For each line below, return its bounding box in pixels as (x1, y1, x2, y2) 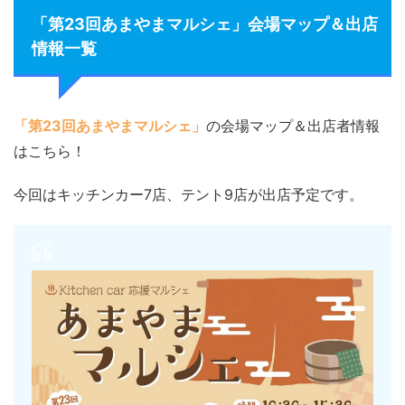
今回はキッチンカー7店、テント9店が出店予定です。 (14, 184, 363, 203)
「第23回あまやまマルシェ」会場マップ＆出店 (32, 14, 378, 33)
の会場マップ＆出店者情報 (206, 116, 380, 135)
